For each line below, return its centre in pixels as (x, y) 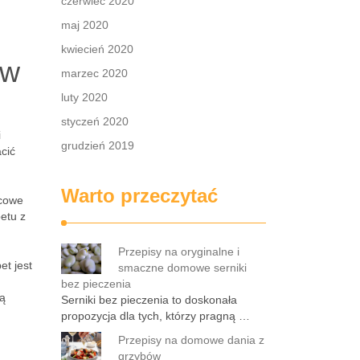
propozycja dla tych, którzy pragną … (155, 316)
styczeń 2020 (95, 121)
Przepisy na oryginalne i (179, 252)
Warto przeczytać (139, 196)
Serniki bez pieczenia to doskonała (149, 300)
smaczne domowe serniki (182, 268)
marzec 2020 (94, 73)
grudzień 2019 (98, 145)
